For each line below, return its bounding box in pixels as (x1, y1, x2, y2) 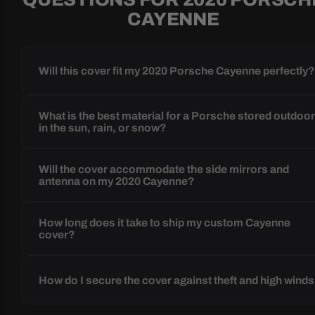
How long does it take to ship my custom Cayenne (39, 217, 291, 229)
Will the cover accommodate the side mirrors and (39, 163, 290, 176)
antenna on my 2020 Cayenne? (39, 175, 195, 188)
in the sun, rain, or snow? (39, 122, 167, 134)
